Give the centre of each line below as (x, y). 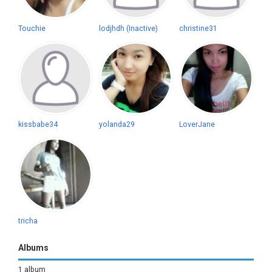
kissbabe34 (38, 125)
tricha (28, 221)
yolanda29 (117, 125)
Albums (33, 247)
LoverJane (197, 125)
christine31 (199, 28)
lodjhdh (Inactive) (128, 28)
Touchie (32, 28)
